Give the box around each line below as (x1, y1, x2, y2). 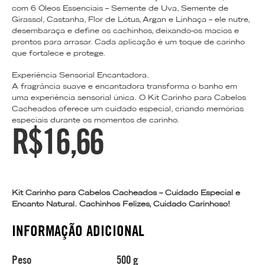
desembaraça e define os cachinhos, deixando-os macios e (12, 26, 239, 35)
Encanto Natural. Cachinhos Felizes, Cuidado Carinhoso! (12, 199, 230, 208)
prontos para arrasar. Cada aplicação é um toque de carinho (12, 37, 245, 46)
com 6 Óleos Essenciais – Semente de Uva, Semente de (12, 4, 228, 12)
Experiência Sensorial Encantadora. (12, 70, 149, 79)
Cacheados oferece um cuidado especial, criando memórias (12, 104, 244, 113)
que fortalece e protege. (12, 49, 105, 57)
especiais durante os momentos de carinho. (12, 115, 179, 124)
